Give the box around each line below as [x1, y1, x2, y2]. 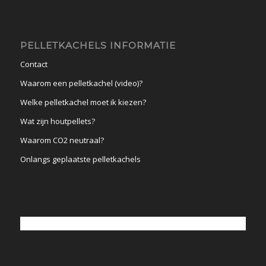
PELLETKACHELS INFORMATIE [20, 40, 176, 52]
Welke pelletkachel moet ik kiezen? [20, 97, 146, 108]
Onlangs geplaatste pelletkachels [20, 154, 141, 165]
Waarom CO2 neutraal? [20, 135, 104, 146]
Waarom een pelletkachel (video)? [20, 78, 142, 89]
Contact [20, 59, 47, 70]
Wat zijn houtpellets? [20, 116, 95, 127]
